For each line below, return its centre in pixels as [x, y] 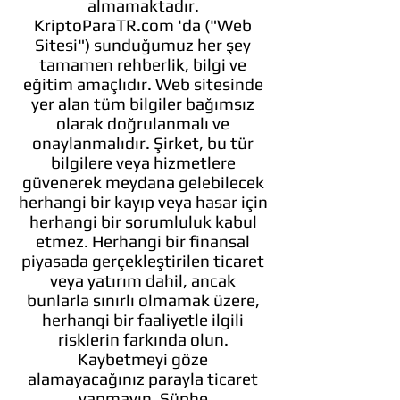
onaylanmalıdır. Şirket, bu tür [143, 143]
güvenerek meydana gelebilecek [143, 182]
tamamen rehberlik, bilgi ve [143, 64]
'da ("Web [213, 25]
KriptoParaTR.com [104, 25]
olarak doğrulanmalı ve [143, 123]
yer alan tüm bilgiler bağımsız [143, 104]
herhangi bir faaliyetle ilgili [143, 320]
